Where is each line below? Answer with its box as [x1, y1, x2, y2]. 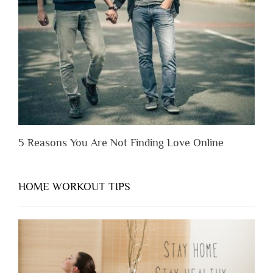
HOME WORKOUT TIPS [18, 180, 130, 193]
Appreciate [93, 24, 143, 38]
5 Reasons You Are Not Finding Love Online [18, 136, 224, 149]
